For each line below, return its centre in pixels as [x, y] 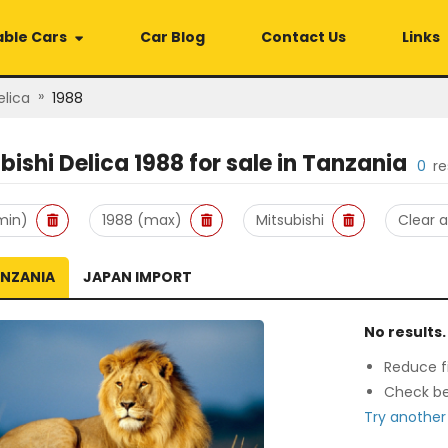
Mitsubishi [290, 220]
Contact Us [303, 37]
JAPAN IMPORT [137, 277]
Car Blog [172, 37]
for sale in [243, 163]
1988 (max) [142, 220]
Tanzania [354, 163]
